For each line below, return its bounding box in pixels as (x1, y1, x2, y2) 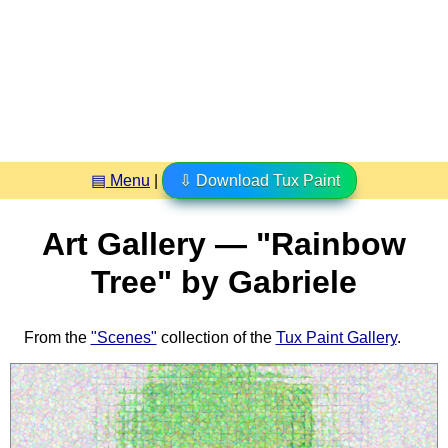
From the (23, 328, 91, 346)
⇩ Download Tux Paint (179, 171, 340, 189)
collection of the (156, 328, 276, 346)
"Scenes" (90, 328, 157, 346)
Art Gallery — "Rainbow (42, 226, 406, 263)
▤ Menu (91, 171, 150, 189)
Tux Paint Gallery (275, 328, 397, 346)
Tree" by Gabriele (91, 264, 357, 301)
